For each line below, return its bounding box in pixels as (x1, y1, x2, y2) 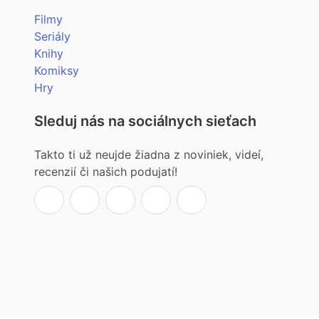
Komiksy (34, 63, 79, 78)
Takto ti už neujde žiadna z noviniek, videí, (34, 147, 263, 162)
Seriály (34, 29, 70, 44)
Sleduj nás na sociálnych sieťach (34, 113, 256, 130)
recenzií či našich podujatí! (34, 164, 177, 179)
